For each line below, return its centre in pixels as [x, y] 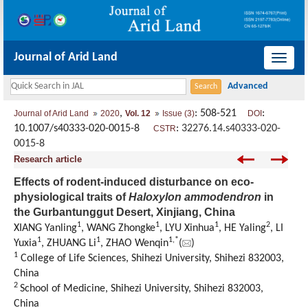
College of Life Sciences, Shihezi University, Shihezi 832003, [151, 259]
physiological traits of [71, 197]
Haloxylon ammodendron [195, 197]
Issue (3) [178, 114]
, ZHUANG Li [69, 244]
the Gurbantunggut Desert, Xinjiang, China [124, 212]
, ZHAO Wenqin [134, 244]
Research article [48, 159]
